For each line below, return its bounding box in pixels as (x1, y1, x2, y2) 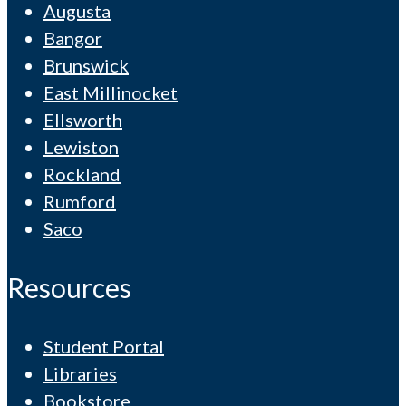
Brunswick (43, 53, 129, 76)
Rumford (43, 189, 116, 212)
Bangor (43, 26, 102, 49)
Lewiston (43, 135, 119, 158)
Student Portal (43, 334, 164, 357)
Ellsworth (43, 108, 122, 130)
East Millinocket (43, 81, 178, 103)
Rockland (43, 162, 121, 185)
